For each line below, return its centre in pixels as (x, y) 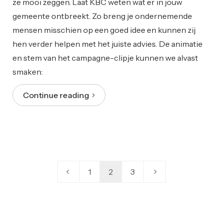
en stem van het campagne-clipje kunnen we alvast (105, 58)
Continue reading (57, 95)
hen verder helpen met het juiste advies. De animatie (108, 44)
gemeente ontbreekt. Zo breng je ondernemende (102, 16)
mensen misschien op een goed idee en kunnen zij (104, 30)
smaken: (28, 72)
